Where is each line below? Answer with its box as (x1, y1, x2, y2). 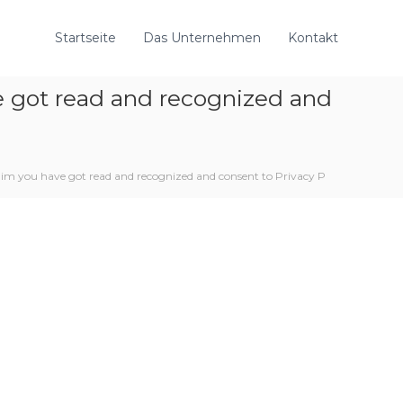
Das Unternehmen (143, 30, 261, 46)
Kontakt (288, 30, 338, 46)
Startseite (55, 30, 116, 46)
